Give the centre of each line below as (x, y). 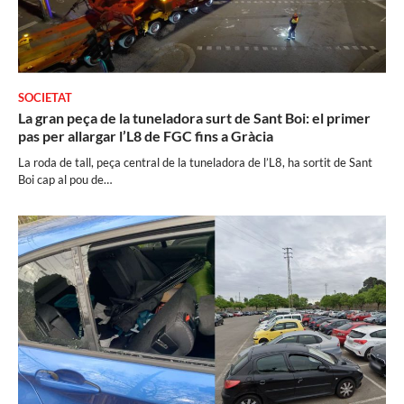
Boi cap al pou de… (65, 180)
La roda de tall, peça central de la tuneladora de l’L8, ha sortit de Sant (195, 163)
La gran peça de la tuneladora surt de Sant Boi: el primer (194, 118)
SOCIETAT (45, 98)
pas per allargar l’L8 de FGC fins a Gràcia (146, 136)
